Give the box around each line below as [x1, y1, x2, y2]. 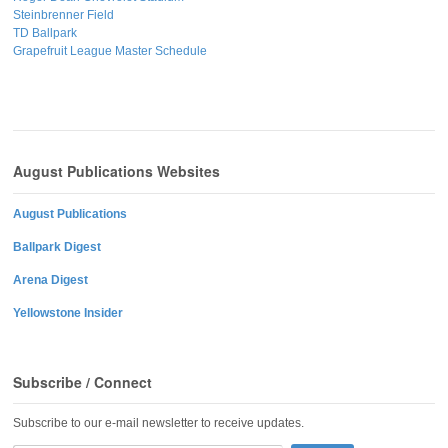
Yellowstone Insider [13, 305, 123, 320]
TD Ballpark [13, 26, 77, 41]
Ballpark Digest [13, 239, 101, 254]
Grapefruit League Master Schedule [13, 44, 207, 59]
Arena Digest [13, 272, 88, 287]
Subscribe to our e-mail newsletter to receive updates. [13, 415, 304, 430]
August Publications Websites [13, 161, 220, 182]
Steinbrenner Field [13, 8, 114, 23]
